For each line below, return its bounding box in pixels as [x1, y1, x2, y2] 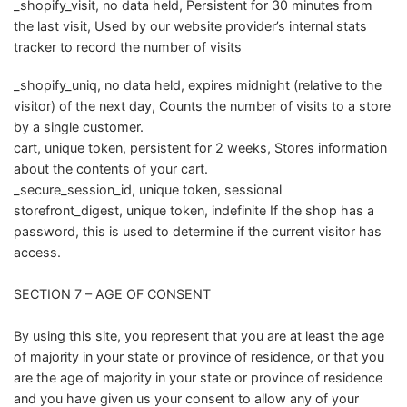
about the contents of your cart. [14, 161, 212, 177]
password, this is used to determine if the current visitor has [14, 223, 382, 240]
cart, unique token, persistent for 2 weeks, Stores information [14, 140, 387, 156]
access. [14, 244, 65, 261]
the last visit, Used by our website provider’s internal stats [14, 18, 367, 35]
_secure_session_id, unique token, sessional [14, 182, 285, 198]
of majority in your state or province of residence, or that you [14, 349, 384, 365]
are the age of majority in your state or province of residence [14, 370, 382, 386]
